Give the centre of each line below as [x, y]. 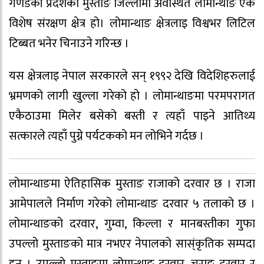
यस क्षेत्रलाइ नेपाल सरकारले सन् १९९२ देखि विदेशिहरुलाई [132, 76]
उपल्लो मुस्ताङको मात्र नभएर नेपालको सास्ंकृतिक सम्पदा [132, 244]
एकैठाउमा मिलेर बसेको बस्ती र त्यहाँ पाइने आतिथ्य [132, 116]
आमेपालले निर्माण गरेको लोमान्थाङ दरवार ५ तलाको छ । [132, 204]
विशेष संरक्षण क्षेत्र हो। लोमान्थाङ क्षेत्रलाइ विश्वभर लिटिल [132, 24]
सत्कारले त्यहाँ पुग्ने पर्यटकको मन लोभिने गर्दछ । [106, 136]
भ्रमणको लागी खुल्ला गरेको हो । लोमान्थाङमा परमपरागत [132, 96]
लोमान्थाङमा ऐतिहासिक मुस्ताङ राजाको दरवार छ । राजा [132, 184]
